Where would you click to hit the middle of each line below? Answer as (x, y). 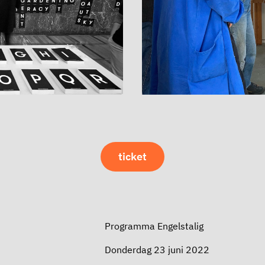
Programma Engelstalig (154, 226)
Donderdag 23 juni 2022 (157, 250)
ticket (132, 157)
